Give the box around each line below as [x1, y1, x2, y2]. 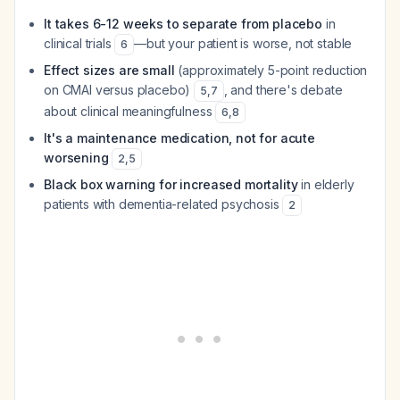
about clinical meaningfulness [44, 104, 216, 119]
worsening [44, 150, 109, 165]
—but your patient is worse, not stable [134, 36, 353, 51]
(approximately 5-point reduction [174, 62, 368, 78]
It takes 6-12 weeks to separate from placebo [44, 16, 322, 31]
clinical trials [44, 36, 115, 51]
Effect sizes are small [44, 62, 175, 78]
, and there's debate [223, 82, 343, 97]
